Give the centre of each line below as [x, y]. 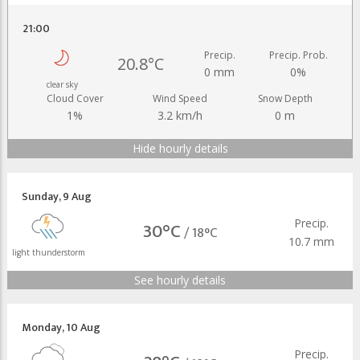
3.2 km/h [180, 115]
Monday [42, 327]
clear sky [62, 84]
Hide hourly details [180, 148]
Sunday [40, 196]
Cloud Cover [75, 98]
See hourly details [180, 280]
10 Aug [83, 327]
